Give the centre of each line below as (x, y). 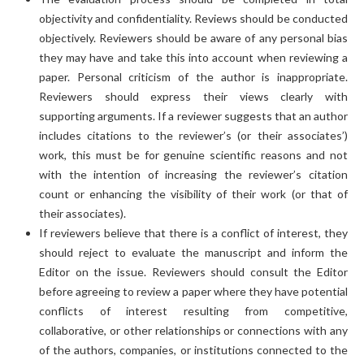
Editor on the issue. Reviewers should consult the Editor (193, 271)
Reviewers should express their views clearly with (193, 96)
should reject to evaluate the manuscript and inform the (193, 252)
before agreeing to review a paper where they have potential (193, 291)
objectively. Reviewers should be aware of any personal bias (193, 37)
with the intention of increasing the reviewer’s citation (193, 174)
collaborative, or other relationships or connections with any (193, 330)
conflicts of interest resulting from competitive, (193, 310)
